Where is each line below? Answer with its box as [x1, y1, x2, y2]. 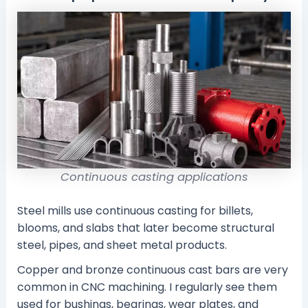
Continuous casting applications [60, 168, 248, 185]
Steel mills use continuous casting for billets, [16, 202, 253, 219]
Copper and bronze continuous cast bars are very [16, 261, 288, 278]
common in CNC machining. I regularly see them [16, 278, 277, 295]
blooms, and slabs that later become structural [16, 219, 274, 236]
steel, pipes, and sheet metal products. [16, 236, 227, 253]
